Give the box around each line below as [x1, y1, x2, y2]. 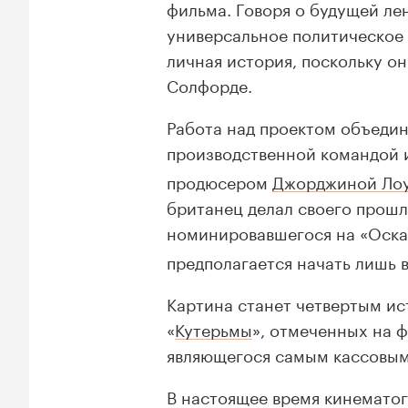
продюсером [167, 168, 272, 194]
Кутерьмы [175, 315, 252, 342]
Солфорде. [167, 71, 252, 97]
